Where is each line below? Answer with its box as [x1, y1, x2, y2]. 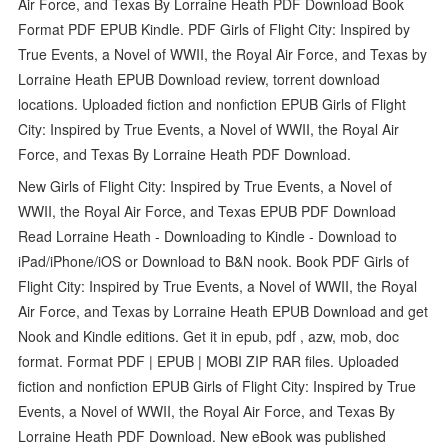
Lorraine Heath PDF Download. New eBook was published [18, 425, 387, 446]
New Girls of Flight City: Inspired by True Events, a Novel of [18, 175, 393, 196]
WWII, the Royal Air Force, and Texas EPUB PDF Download [18, 200, 397, 221]
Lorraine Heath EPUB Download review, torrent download [18, 68, 381, 89]
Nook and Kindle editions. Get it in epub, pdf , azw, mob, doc [18, 325, 400, 346]
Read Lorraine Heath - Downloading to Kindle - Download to [18, 225, 398, 246]
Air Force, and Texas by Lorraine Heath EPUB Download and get [18, 300, 429, 321]
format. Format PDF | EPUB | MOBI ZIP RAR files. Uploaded [18, 350, 400, 371]
